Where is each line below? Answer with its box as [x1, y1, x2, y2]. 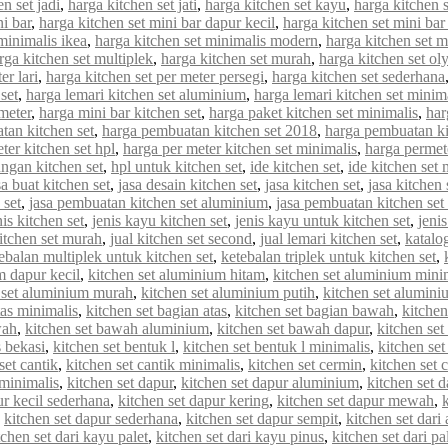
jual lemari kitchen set [260, 229, 397, 247]
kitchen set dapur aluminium [181, 373, 359, 391]
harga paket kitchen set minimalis [209, 103, 418, 121]
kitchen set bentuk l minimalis [183, 337, 370, 355]
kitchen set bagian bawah [235, 301, 394, 319]
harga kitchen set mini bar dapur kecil [39, 13, 275, 31]
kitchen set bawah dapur [217, 319, 369, 337]
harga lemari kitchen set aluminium [26, 85, 246, 103]
